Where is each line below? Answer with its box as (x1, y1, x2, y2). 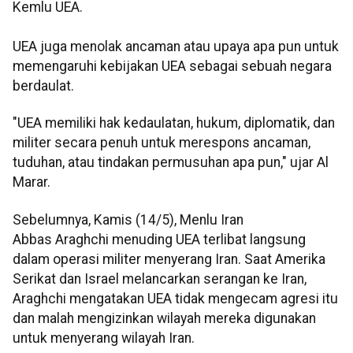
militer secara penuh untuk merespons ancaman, (13, 135, 310, 151)
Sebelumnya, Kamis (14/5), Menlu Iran (13, 211, 243, 228)
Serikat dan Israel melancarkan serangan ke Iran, (13, 270, 307, 287)
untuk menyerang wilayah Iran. (13, 329, 195, 346)
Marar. (13, 174, 50, 191)
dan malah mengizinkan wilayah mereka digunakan (13, 310, 316, 326)
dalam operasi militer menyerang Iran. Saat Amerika (13, 251, 325, 267)
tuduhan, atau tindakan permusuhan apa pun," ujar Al (13, 154, 329, 171)
